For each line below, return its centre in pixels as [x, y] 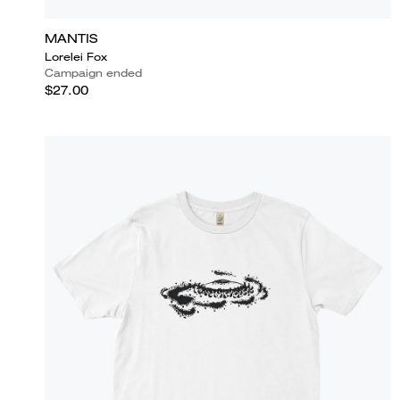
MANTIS [71, 38]
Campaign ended [93, 72]
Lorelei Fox [76, 56]
